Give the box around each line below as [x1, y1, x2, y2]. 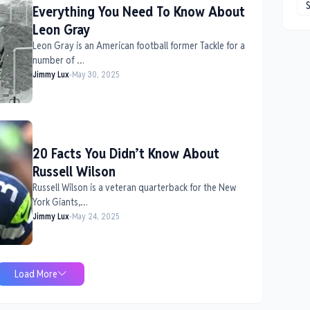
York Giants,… [32, 195, 88, 208]
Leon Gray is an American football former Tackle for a [32, 39, 245, 52]
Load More [15, 267, 57, 280]
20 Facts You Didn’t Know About [32, 144, 219, 163]
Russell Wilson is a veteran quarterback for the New [32, 181, 236, 194]
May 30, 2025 [71, 69, 120, 80]
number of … [32, 53, 84, 66]
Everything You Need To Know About [32, 2, 245, 21]
